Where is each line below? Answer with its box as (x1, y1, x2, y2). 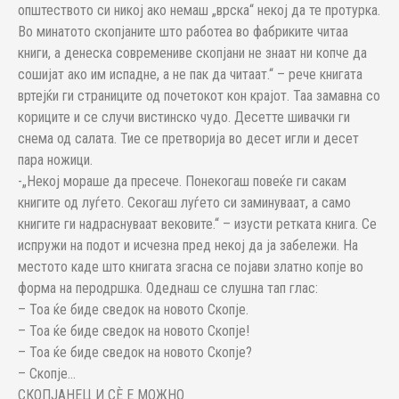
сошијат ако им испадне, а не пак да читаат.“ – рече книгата (18, 66, 362, 83)
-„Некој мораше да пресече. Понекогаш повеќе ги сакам (18, 173, 346, 190)
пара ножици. (18, 151, 93, 168)
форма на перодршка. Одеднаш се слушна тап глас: (18, 280, 318, 297)
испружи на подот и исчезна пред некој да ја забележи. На (18, 237, 358, 254)
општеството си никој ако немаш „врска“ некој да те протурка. (18, 2, 380, 19)
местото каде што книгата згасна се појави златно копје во (18, 258, 363, 275)
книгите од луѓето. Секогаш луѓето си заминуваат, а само (18, 194, 351, 211)
